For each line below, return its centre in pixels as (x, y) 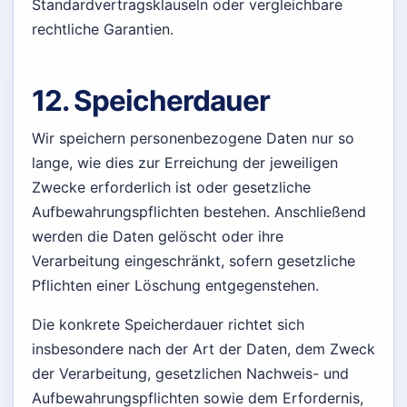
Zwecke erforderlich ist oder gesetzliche (171, 187)
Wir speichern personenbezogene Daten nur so (193, 138)
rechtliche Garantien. (103, 29)
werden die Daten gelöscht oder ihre (158, 236)
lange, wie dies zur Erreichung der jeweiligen (185, 162)
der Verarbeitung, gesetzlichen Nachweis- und (190, 373)
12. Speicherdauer (151, 100)
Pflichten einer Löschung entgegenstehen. (175, 285)
